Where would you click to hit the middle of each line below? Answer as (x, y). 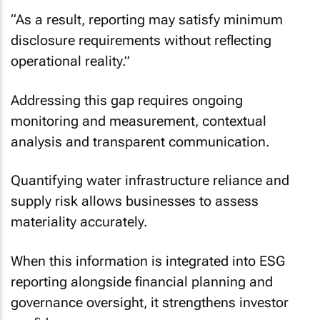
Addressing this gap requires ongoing (127, 100)
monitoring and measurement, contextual (139, 121)
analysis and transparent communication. (140, 141)
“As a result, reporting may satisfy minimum (147, 20)
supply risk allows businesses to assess (135, 201)
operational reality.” (70, 61)
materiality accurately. (79, 222)
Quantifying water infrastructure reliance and (150, 180)
